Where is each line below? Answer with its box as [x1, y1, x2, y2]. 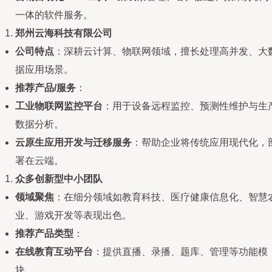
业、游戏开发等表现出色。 [15, 210, 132, 220]
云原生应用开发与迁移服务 [15, 137, 132, 148]
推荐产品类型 [15, 228, 73, 239]
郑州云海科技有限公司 [15, 28, 112, 38]
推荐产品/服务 [15, 83, 76, 93]
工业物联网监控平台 [15, 101, 103, 111]
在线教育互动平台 [15, 246, 93, 257]
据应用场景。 [15, 64, 73, 75]
